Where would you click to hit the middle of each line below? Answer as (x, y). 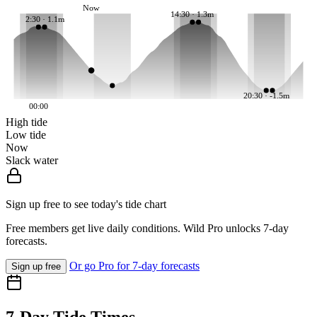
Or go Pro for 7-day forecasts (134, 266)
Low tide (26, 135)
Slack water (32, 161)
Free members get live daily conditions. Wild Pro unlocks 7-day (147, 229)
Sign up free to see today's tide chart (86, 204)
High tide (27, 122)
